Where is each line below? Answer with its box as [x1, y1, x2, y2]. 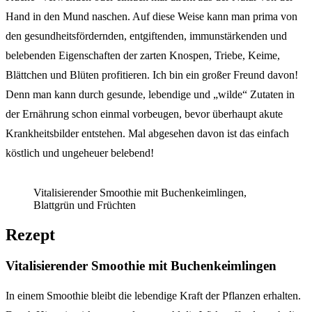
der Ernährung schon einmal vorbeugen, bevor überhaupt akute [6, 107, 283, 120]
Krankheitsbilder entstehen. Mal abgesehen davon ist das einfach [6, 127, 289, 139]
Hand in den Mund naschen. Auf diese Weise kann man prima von [6, 10, 297, 22]
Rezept [6, 225, 55, 244]
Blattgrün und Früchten [33, 198, 136, 211]
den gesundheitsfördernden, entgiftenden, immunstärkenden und [6, 29, 287, 42]
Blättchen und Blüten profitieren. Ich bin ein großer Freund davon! [6, 68, 298, 81]
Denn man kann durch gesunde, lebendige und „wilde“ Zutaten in [6, 88, 295, 100]
